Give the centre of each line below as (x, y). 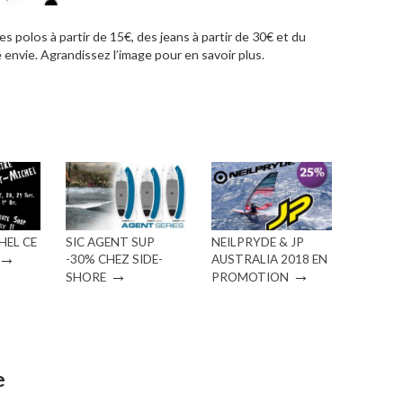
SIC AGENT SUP (110, 242)
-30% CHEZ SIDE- (114, 260)
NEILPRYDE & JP (258, 242)
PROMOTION (250, 278)
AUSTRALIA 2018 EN (269, 260)
